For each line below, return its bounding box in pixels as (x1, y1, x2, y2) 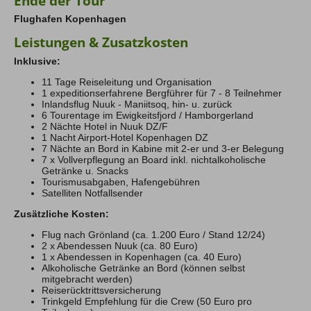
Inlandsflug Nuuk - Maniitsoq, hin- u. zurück (42, 98, 232, 110)
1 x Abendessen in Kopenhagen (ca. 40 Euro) (42, 251, 242, 262)
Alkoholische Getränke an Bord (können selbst (42, 262, 245, 274)
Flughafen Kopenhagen (14, 13, 126, 25)
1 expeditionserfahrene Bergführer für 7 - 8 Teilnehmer (42, 87, 282, 99)
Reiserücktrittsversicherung (42, 284, 161, 296)
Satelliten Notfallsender (42, 187, 143, 199)
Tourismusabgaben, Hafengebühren (42, 176, 200, 187)
